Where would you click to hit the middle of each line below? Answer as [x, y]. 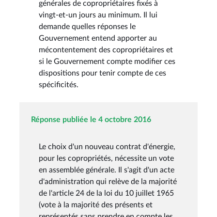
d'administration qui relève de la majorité [108, 181]
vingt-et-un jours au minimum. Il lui [98, 15]
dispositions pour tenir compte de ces [102, 73]
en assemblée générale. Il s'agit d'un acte [107, 170]
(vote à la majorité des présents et [96, 205]
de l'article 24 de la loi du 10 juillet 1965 [106, 193]
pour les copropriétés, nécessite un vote [106, 158]
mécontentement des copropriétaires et [106, 50]
